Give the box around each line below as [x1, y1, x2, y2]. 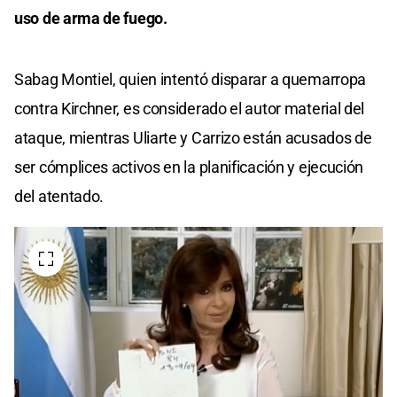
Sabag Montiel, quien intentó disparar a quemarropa [14, 70, 367, 90]
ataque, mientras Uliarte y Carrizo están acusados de [14, 128, 372, 148]
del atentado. [14, 187, 105, 206]
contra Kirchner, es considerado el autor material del [14, 99, 365, 119]
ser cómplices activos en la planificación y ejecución [14, 158, 364, 177]
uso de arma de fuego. [14, 9, 167, 28]
